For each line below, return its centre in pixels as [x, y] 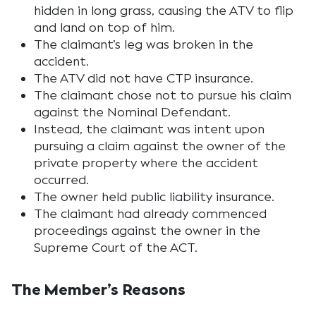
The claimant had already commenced [150, 214]
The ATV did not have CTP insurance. [144, 78]
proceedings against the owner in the [147, 231]
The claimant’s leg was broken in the [144, 44]
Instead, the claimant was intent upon [149, 129]
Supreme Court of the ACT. [116, 248]
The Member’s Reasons [98, 290]
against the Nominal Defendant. [132, 112]
